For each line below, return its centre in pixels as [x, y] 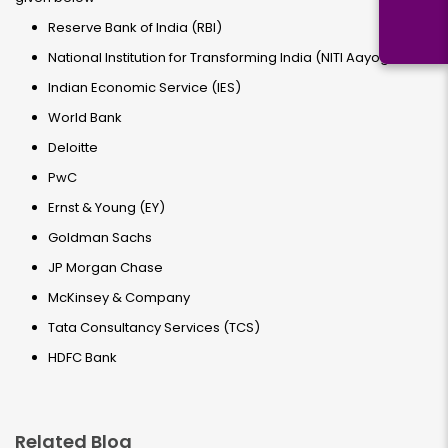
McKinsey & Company [119, 297]
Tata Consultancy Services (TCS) [154, 327]
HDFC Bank [82, 357]
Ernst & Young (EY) [106, 207]
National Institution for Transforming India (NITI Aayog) [221, 57]
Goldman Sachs [100, 237]
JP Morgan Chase [105, 267]
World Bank [85, 117]
